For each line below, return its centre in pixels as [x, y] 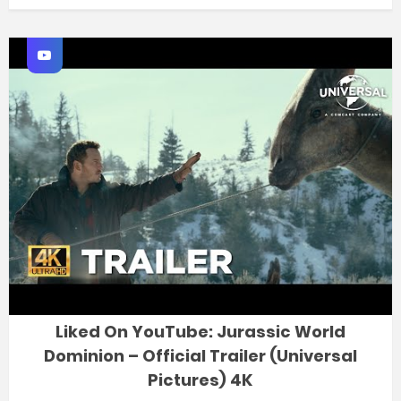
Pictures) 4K [200, 380]
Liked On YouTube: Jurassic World [200, 332]
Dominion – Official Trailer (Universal [200, 356]
